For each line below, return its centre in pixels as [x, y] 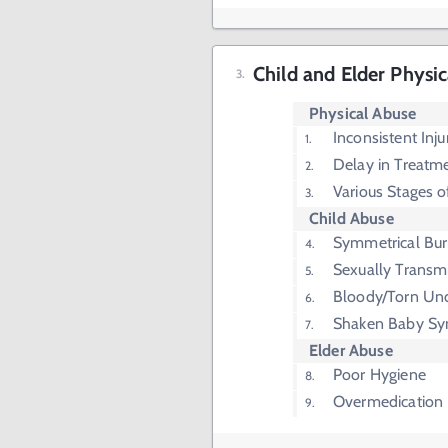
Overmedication [388, 402]
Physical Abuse [363, 114]
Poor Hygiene [379, 375]
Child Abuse [351, 219]
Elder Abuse [351, 351]
